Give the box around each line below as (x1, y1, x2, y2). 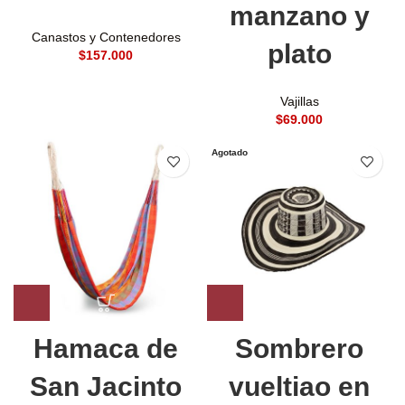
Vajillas (279, 94, 319, 109)
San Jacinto (30, 372, 182, 402)
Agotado (212, 147, 248, 158)
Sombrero (235, 334, 363, 364)
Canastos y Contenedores (31, 30, 181, 45)
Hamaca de (33, 334, 178, 364)
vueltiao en (229, 372, 370, 402)
